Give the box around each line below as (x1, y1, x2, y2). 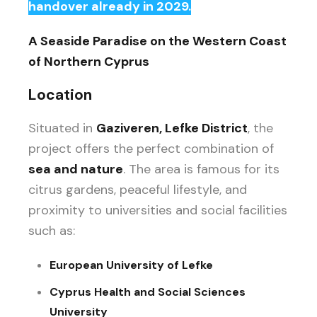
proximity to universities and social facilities (28, 201, 287, 219)
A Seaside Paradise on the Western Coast (28, 32, 287, 50)
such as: (28, 221, 75, 239)
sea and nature (28, 160, 123, 178)
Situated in (28, 119, 96, 137)
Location (28, 84, 92, 105)
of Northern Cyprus (28, 52, 149, 70)
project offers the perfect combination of (28, 139, 274, 157)
